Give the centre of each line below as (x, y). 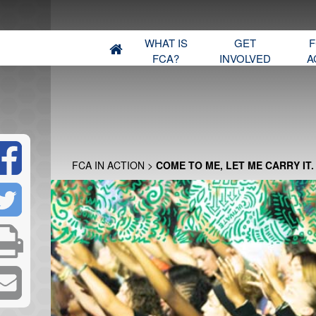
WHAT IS (166, 43)
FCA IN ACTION (108, 165)
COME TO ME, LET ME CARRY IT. (235, 165)
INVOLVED (245, 58)
